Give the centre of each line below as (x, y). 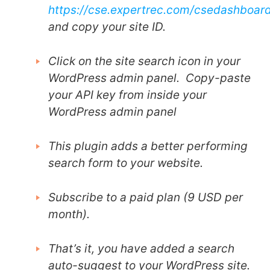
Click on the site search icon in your (144, 61)
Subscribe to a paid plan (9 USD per (146, 198)
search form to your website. (126, 163)
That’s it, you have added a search (141, 249)
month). (69, 215)
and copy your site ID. (107, 27)
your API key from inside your (127, 95)
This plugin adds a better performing (148, 146)
